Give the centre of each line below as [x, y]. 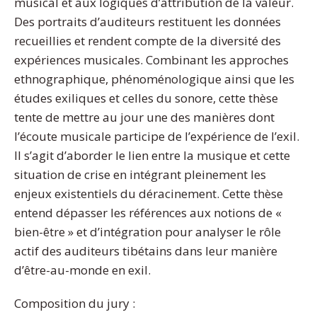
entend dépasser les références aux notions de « [148, 212]
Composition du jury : [75, 303]
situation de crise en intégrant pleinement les [140, 174]
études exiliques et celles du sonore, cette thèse [146, 98]
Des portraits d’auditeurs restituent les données [148, 21]
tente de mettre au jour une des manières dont [144, 117]
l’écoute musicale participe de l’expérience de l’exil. [157, 136]
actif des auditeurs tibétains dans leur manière [146, 250]
